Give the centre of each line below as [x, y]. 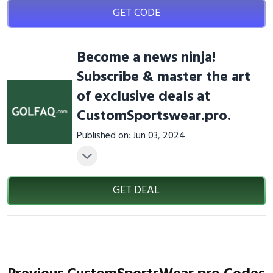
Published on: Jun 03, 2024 [131, 136]
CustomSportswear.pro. [154, 116]
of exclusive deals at [143, 97]
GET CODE [136, 13]
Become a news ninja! [146, 58]
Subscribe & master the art [163, 77]
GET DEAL [136, 190]
